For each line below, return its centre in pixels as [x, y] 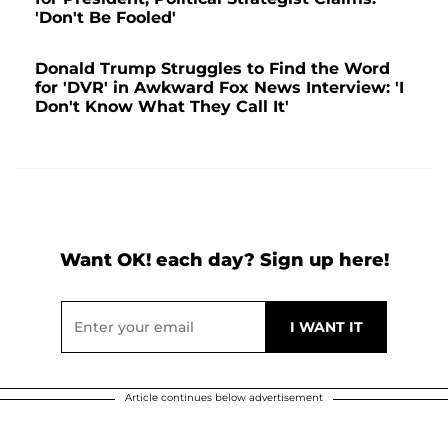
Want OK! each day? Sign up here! [224, 259]
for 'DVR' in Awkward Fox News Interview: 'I [219, 87]
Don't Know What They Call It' [162, 106]
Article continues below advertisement [224, 397]
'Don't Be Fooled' [105, 17]
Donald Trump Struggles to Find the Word [212, 68]
